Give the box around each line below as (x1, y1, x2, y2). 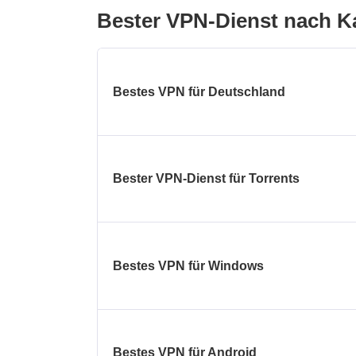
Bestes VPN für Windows (113, 258, 265, 273)
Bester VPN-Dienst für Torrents (113, 172, 300, 186)
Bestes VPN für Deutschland (113, 84, 286, 99)
